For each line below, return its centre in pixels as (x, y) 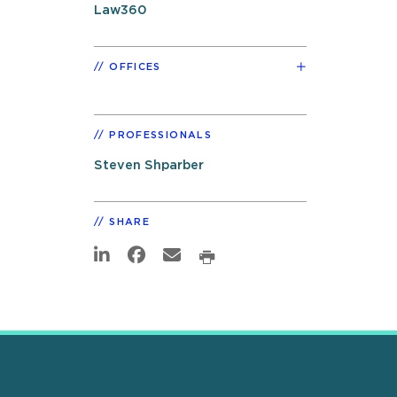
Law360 (121, 10)
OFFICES (135, 66)
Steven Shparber (149, 165)
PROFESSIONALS (160, 135)
